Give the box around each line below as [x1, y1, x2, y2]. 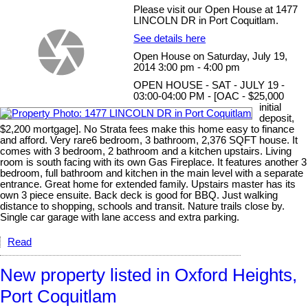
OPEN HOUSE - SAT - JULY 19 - [133, 79, 285, 91]
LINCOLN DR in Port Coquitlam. [133, 14, 279, 26]
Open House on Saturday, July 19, [133, 50, 288, 62]
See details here [133, 32, 206, 44]
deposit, [259, 112, 294, 124]
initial [259, 101, 281, 113]
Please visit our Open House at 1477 [133, 3, 298, 15]
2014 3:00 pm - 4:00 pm [133, 61, 241, 73]
